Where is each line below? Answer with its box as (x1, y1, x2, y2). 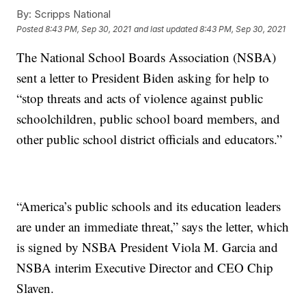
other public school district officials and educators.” (16, 130, 283, 148)
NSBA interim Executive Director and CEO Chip (16, 259, 274, 277)
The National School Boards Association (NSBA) (16, 48, 277, 66)
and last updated (134, 23, 198, 34)
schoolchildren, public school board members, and (16, 110, 281, 128)
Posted (16, 23, 46, 34)
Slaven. (16, 279, 55, 297)
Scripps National (31, 8, 111, 21)
